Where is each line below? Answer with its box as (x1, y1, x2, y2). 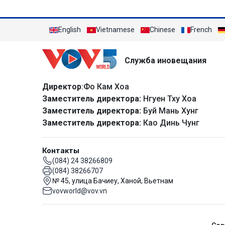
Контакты (42, 146, 79, 155)
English (58, 26, 81, 34)
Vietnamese (96, 26, 135, 34)
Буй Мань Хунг (141, 105, 198, 116)
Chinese (150, 26, 175, 34)
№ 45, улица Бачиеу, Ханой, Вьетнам (52, 176, 173, 185)
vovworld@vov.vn (52, 186, 107, 195)
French (190, 26, 212, 34)
